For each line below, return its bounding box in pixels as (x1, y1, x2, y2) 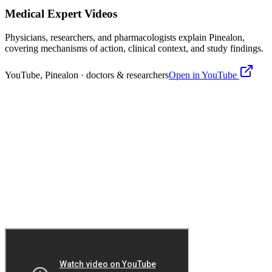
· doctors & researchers (78, 70, 169, 81)
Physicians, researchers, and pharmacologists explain (5, 32, 209, 43)
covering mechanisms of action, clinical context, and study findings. (5, 43, 263, 54)
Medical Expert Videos (5, 7, 117, 21)
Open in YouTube (169, 70, 239, 81)
